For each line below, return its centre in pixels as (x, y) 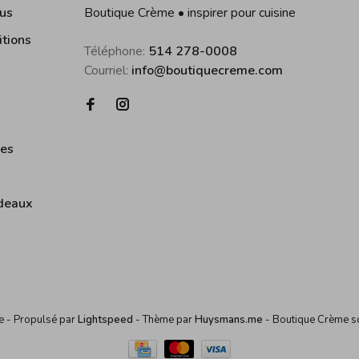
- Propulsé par (42, 320)
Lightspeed (105, 320)
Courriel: (108, 71)
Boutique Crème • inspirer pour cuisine (190, 13)
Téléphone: (116, 51)
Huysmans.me (230, 320)
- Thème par (164, 320)
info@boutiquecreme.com (207, 71)
